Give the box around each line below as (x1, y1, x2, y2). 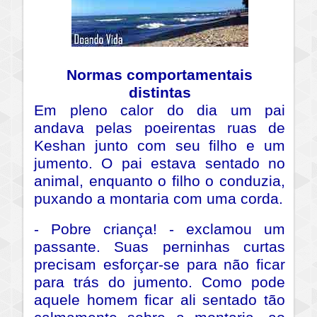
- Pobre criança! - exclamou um (34, 221, 285, 238)
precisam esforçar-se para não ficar (34, 256, 285, 274)
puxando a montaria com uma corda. (34, 190, 283, 208)
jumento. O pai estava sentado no (34, 155, 285, 173)
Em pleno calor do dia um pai (34, 102, 285, 120)
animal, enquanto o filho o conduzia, (34, 173, 285, 190)
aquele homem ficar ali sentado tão (34, 292, 285, 309)
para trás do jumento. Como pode (34, 274, 285, 292)
